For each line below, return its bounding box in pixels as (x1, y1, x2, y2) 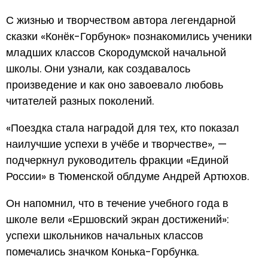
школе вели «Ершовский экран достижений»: (6, 211, 229, 227)
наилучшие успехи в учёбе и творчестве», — (6, 136, 227, 151)
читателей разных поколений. (6, 93, 154, 108)
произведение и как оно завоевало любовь (6, 77, 223, 92)
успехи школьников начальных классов (6, 227, 203, 243)
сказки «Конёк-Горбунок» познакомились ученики (6, 28, 252, 44)
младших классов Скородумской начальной (6, 44, 226, 60)
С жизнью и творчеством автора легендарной (6, 12, 236, 28)
